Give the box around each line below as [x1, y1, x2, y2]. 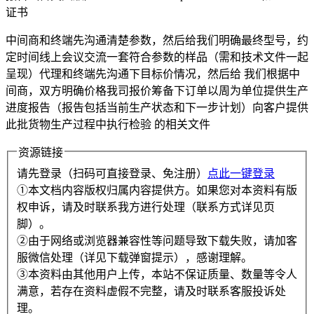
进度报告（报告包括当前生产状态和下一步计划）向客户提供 [6, 102, 308, 114]
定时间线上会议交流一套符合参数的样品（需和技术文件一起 [6, 51, 308, 64]
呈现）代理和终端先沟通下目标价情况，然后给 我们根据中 [6, 68, 300, 81]
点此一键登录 [207, 168, 275, 180]
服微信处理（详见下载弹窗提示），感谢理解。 [17, 252, 252, 264]
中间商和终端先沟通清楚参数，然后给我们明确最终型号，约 [6, 34, 308, 47]
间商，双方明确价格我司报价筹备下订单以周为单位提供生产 [6, 85, 308, 97]
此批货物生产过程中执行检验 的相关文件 [6, 118, 210, 131]
